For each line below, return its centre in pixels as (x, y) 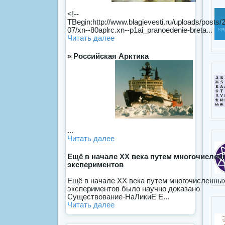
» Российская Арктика (108, 56)
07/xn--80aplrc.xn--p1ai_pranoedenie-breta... (140, 30)
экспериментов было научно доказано (134, 189)
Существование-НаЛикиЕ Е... (118, 197)
